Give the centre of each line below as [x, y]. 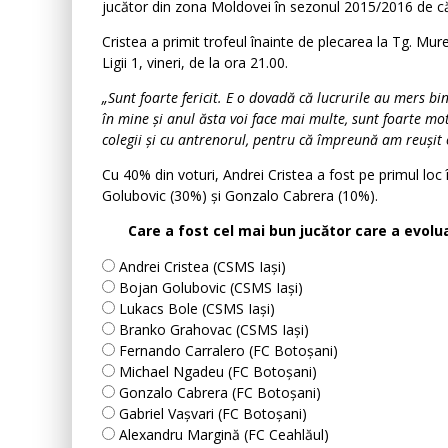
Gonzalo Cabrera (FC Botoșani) [220, 392]
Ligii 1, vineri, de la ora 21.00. [195, 62]
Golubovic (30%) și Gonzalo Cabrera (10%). [240, 195]
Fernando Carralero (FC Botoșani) [228, 350]
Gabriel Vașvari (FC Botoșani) [213, 413]
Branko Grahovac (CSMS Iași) [214, 329]
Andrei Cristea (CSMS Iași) [202, 266]
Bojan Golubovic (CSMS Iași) [211, 287]
